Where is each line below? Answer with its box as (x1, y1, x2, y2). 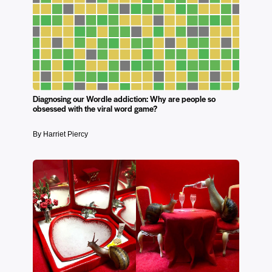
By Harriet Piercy (33, 129, 88, 138)
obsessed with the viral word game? (33, 102, 157, 114)
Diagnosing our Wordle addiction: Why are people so (33, 92, 216, 104)
